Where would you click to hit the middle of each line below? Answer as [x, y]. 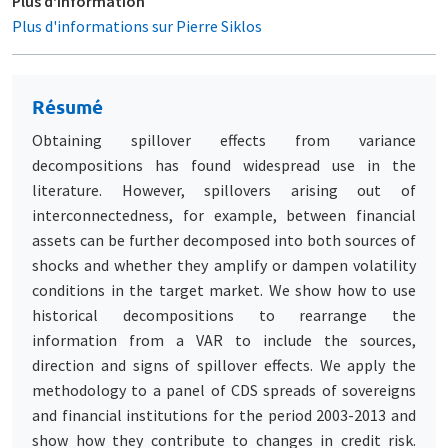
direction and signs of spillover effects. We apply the [224, 364]
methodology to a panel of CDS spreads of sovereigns [224, 389]
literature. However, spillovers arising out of [224, 189]
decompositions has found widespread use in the [224, 164]
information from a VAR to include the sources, [224, 339]
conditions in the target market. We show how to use [224, 289]
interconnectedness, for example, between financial [224, 214]
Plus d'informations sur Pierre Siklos [137, 25]
